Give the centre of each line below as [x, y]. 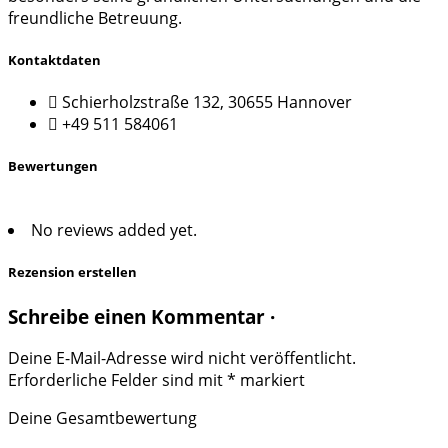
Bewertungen [53, 166]
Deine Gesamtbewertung [102, 418]
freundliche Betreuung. [95, 17]
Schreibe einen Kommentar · [141, 316]
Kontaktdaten [54, 59]
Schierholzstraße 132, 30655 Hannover [207, 101]
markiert [270, 380]
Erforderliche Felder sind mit [117, 380]
